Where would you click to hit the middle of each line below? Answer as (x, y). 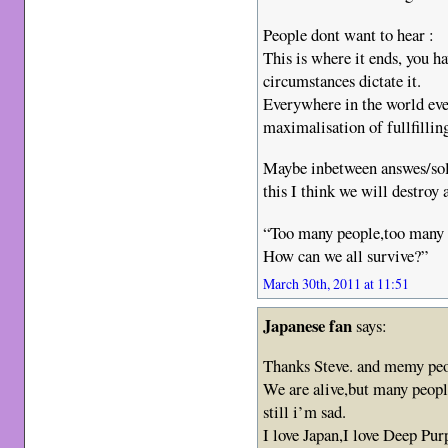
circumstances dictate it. (342, 80)
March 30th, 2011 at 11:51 (336, 283)
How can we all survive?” (346, 255)
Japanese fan (308, 325)
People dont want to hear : (349, 34)
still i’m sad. (305, 412)
